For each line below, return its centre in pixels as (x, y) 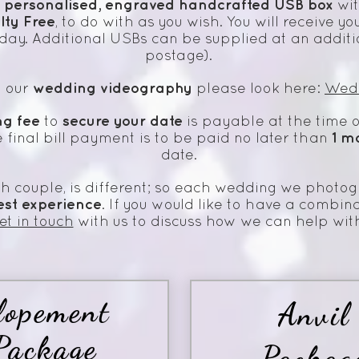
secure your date (123, 122)
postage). (179, 57)
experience (61, 205)
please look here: (258, 90)
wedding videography (113, 89)
